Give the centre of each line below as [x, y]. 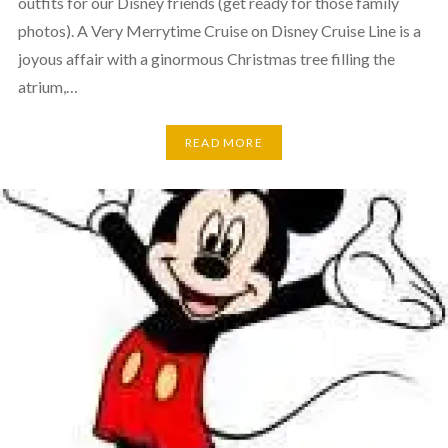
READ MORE [224, 142]
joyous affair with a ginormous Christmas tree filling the [206, 58]
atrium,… [47, 86]
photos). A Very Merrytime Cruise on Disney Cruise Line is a [219, 30]
